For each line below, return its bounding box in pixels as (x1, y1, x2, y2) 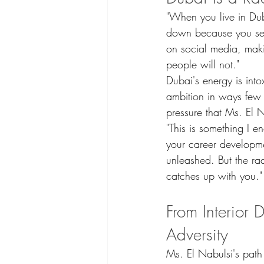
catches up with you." (166, 169, 262, 183)
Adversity (166, 223, 228, 246)
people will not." (166, 57, 239, 72)
